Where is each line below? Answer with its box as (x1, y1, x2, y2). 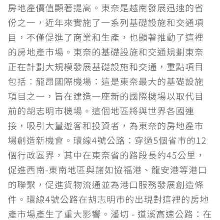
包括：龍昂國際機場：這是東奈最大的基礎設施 (8, 75, 204, 87)
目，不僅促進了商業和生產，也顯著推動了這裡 (8, 30, 204, 43)
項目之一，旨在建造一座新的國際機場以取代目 (8, 89, 204, 102)
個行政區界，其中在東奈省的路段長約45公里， (8, 148, 205, 161)
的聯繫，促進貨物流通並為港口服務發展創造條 (8, 178, 204, 191)
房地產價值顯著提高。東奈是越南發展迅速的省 (8, 1, 204, 14)
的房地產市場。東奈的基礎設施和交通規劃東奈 (8, 45, 204, 58)
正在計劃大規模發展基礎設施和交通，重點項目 (8, 60, 204, 73)
